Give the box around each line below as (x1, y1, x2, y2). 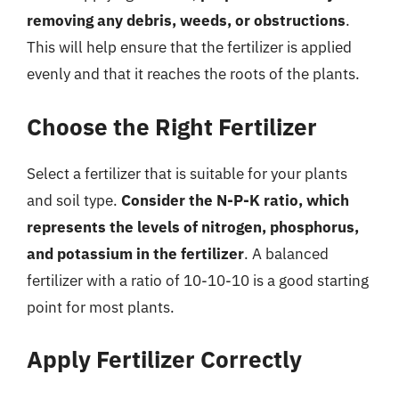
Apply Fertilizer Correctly (27, 344, 302, 374)
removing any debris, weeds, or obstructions (27, 11, 346, 30)
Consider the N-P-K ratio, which (121, 190, 349, 210)
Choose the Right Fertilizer (27, 110, 317, 142)
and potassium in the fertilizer (27, 243, 244, 264)
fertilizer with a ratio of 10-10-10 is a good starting (27, 270, 369, 290)
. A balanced (244, 243, 329, 264)
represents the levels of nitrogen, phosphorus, (27, 216, 359, 237)
